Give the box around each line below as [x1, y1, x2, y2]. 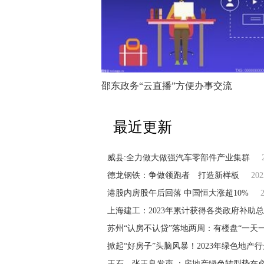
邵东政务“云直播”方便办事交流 [101, 81, 232, 91]
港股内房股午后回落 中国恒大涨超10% [107, 188, 249, 197]
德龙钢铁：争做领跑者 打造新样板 [107, 170, 239, 180]
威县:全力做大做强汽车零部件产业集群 [107, 153, 250, 162]
